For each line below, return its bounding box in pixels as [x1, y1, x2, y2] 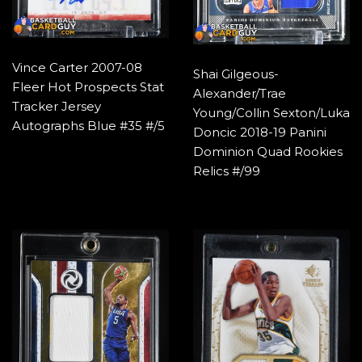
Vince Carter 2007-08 [12, 59, 142, 75]
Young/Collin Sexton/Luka [193, 104, 350, 120]
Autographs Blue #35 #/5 [12, 117, 165, 133]
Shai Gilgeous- [193, 65, 279, 82]
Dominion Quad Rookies [193, 143, 343, 159]
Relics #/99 [193, 162, 260, 179]
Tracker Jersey [12, 98, 101, 114]
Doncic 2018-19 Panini [193, 124, 326, 140]
